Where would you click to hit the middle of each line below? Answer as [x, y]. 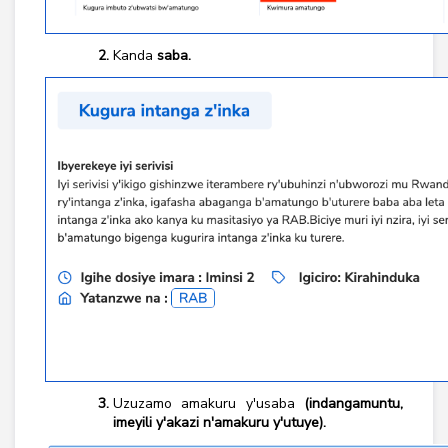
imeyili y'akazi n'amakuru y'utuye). [219, 422]
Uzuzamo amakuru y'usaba [204, 403]
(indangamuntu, [349, 403]
